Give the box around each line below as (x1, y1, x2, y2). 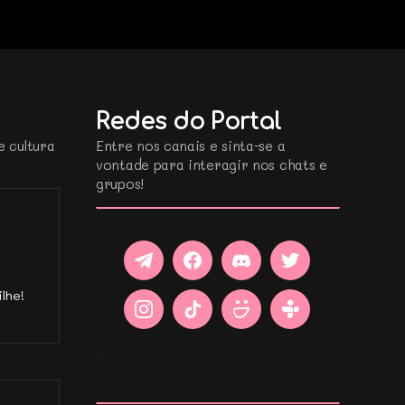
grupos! (96, 174, 144, 193)
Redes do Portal (96, 108, 281, 135)
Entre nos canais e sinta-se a (96, 136, 286, 155)
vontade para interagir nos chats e (96, 155, 327, 174)
